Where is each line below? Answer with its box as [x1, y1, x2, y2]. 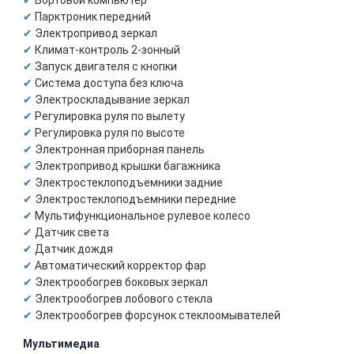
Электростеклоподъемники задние [35, 176, 223, 189]
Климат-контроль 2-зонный [35, 43, 180, 56]
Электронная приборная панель [35, 143, 205, 156]
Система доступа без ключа [35, 77, 183, 89]
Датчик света [35, 226, 109, 239]
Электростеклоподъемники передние [35, 193, 236, 205]
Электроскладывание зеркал [35, 93, 190, 106]
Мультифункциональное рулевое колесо [35, 209, 250, 222]
